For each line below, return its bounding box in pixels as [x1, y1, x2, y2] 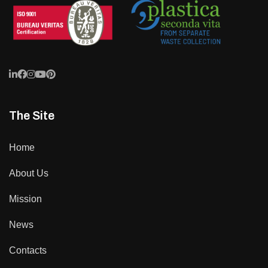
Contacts [9, 245, 47, 256]
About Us [9, 168, 48, 179]
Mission [9, 194, 42, 205]
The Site [9, 109, 54, 123]
